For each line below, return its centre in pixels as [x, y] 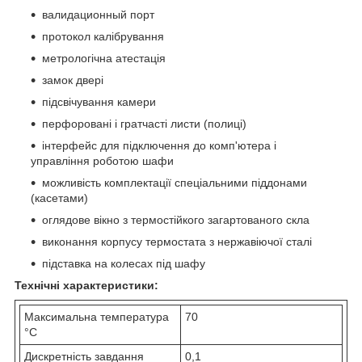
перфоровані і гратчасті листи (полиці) [144, 123]
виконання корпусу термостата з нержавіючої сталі [177, 241]
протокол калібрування [103, 36]
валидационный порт [98, 14]
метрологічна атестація [104, 58]
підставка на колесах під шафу [124, 263]
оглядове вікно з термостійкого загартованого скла [176, 219]
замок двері [73, 80]
